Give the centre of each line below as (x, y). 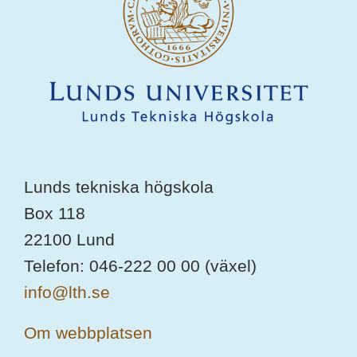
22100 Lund (69, 239)
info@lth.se (67, 292)
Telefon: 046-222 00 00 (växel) (140, 265)
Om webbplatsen (88, 332)
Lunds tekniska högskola (119, 186)
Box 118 (55, 213)
